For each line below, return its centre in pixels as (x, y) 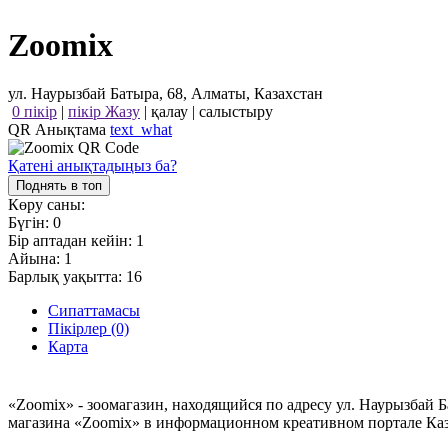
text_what (141, 130)
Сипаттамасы (94, 311)
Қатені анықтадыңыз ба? (92, 166)
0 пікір (34, 112)
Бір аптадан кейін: (72, 241)
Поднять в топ (59, 186)
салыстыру (236, 112)
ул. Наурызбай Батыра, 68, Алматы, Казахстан (165, 94)
